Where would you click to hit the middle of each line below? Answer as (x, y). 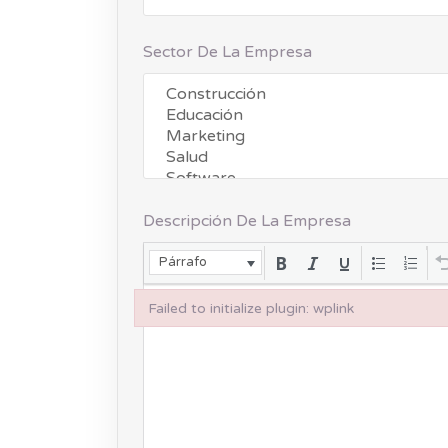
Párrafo (183, 262)
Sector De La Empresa (227, 52)
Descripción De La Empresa (247, 221)
